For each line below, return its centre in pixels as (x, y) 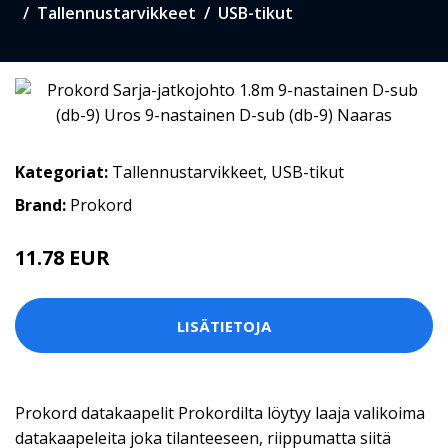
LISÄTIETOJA (224, 325)
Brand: (42, 205)
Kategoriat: (61, 172)
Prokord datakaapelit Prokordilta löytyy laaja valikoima (220, 413)
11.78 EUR (62, 257)
